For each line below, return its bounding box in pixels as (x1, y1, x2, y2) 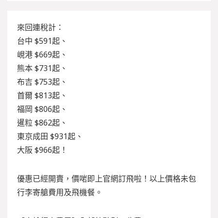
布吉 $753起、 (17, 76, 68, 87)
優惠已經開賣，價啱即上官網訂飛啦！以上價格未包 (17, 173, 196, 184)
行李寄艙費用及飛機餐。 (17, 187, 103, 198)
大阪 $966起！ (17, 145, 68, 155)
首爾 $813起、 (17, 90, 68, 101)
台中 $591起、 (17, 36, 68, 46)
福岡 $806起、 (17, 104, 68, 114)
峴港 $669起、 (17, 49, 68, 60)
